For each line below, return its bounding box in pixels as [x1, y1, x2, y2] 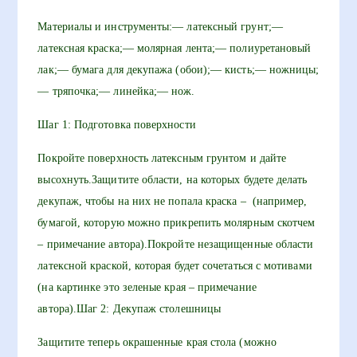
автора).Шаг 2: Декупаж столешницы [37, 303, 222, 315]
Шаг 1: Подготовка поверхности [37, 119, 196, 131]
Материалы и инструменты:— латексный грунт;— [37, 21, 283, 33]
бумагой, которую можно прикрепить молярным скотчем [37, 217, 316, 229]
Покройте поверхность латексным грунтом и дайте [37, 152, 287, 164]
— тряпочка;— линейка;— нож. [37, 85, 195, 97]
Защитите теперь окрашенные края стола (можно [37, 336, 277, 348]
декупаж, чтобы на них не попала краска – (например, [37, 195, 308, 207]
